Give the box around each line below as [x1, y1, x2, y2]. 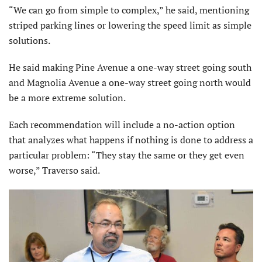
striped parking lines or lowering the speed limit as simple [9, 18, 251, 32]
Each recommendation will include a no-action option [9, 118, 235, 131]
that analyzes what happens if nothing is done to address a [9, 133, 253, 146]
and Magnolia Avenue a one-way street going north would [9, 75, 251, 89]
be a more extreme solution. [9, 91, 126, 104]
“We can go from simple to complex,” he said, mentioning [9, 3, 249, 16]
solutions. [9, 33, 50, 47]
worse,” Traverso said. [9, 163, 100, 177]
